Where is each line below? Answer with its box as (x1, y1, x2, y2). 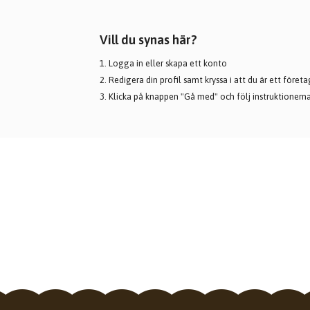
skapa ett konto (165, 58, 227, 69)
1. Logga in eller (100, 58, 165, 69)
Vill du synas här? (100, 33, 197, 47)
